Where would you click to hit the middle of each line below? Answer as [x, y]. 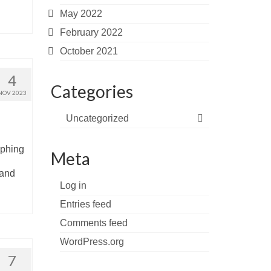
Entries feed [85, 204]
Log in [73, 185]
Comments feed [93, 223]
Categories [92, 91]
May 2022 [81, 14]
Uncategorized [97, 118]
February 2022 [91, 32]
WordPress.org [92, 242]
